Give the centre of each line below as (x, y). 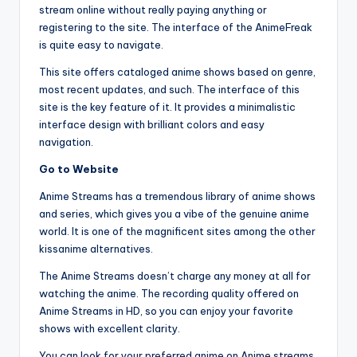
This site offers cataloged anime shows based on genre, (177, 72)
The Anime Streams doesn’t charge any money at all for (175, 276)
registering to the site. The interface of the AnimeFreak (176, 27)
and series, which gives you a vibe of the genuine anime (174, 214)
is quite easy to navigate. (101, 45)
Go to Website (79, 169)
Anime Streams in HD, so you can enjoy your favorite (166, 311)
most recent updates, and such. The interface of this (169, 90)
